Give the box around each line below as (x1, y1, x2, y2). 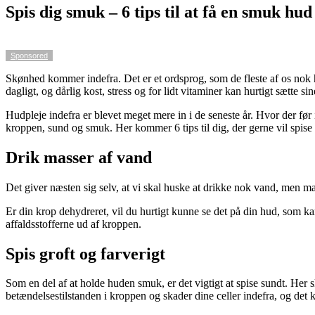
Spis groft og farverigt (6, 244, 165, 263)
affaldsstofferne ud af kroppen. (6, 217, 141, 230)
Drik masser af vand (6, 148, 152, 167)
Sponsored (11, 51, 48, 60)
